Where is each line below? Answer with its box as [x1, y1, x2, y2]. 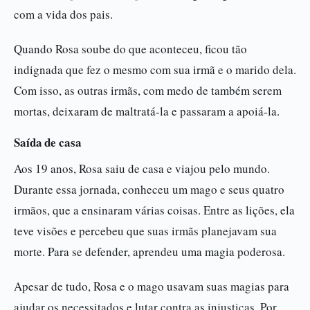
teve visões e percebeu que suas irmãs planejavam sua [14, 223, 277, 239]
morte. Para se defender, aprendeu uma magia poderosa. [14, 244, 285, 259]
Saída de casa [14, 134, 82, 151]
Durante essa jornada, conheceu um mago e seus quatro [14, 181, 284, 197]
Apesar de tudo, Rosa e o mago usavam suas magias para [14, 278, 289, 294]
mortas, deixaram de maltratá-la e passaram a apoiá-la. [14, 103, 280, 119]
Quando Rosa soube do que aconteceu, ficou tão [14, 41, 247, 57]
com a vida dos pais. [14, 6, 113, 22]
